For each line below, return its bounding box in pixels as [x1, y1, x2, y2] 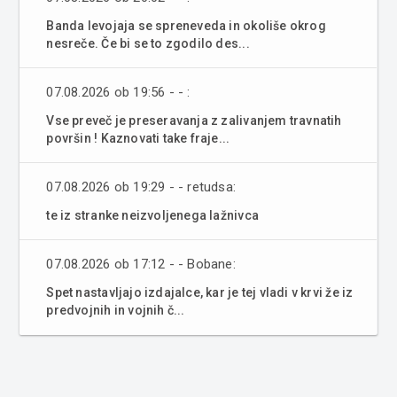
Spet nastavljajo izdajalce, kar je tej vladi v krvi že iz [46, 284, 354, 300]
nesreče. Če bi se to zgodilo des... [46, 35, 250, 51]
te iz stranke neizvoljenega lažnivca [46, 207, 259, 222]
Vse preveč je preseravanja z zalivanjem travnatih [46, 113, 342, 128]
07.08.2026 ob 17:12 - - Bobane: [46, 255, 236, 272]
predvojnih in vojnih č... [46, 302, 185, 317]
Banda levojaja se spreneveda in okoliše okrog [46, 18, 326, 33]
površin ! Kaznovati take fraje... [46, 130, 230, 145]
